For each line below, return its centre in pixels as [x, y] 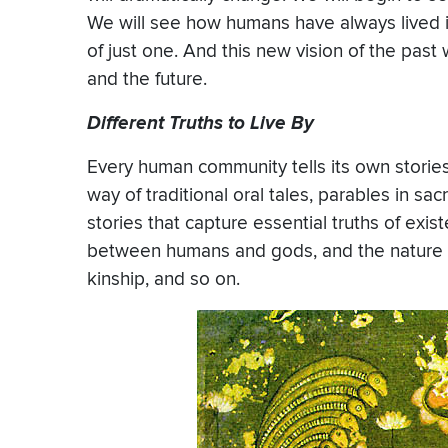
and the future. [147, 79]
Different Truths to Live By [200, 123]
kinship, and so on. [163, 279]
